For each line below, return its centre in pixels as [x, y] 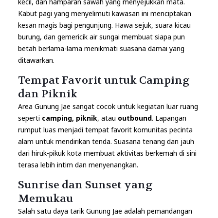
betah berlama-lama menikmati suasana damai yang [101, 49]
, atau [107, 118]
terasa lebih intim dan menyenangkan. [78, 165]
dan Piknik [47, 94]
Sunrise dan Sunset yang [85, 185]
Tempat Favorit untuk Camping [104, 81]
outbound [135, 118]
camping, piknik [69, 118]
